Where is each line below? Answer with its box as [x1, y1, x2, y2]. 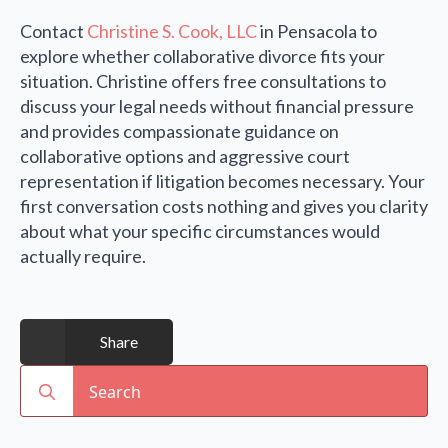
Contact [20, 20, 87, 43]
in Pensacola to [257, 20, 377, 43]
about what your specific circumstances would [20, 220, 380, 243]
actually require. [20, 245, 146, 268]
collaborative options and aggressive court [20, 145, 350, 168]
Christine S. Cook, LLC [87, 20, 257, 43]
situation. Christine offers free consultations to [20, 70, 386, 93]
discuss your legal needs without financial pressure [20, 95, 414, 118]
